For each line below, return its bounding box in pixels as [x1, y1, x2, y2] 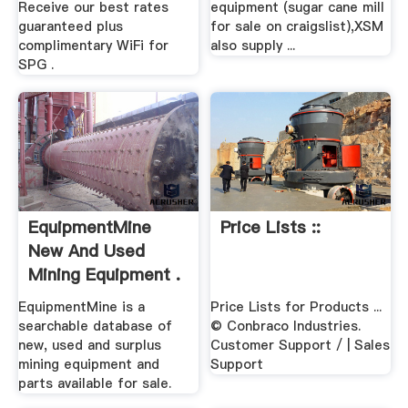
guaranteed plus [17, 16, 123, 36]
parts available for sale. [17, 373, 171, 393]
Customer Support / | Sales [210, 335, 391, 354]
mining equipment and [17, 354, 159, 373]
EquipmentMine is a [17, 297, 145, 316]
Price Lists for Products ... [210, 297, 382, 316]
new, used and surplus [17, 335, 161, 354]
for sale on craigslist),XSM [210, 16, 384, 36]
